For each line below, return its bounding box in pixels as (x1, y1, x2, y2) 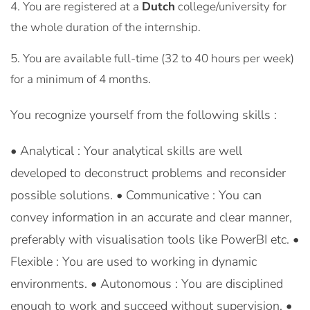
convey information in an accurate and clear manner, (10, 209, 292, 226)
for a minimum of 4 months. (10, 71, 151, 87)
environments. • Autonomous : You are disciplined (10, 275, 283, 292)
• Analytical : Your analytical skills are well (10, 143, 242, 159)
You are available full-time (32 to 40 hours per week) (23, 51, 294, 66)
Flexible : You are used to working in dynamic (10, 253, 257, 270)
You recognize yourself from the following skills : (10, 107, 277, 123)
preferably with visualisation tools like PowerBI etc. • (10, 231, 299, 248)
